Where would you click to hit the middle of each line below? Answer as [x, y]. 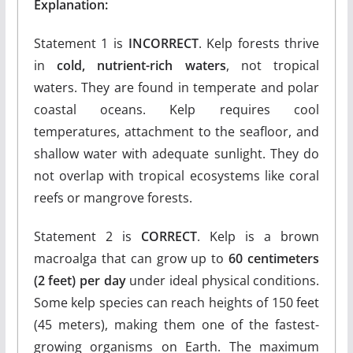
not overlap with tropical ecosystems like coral [176, 176]
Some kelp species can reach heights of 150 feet [176, 303]
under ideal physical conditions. [223, 281]
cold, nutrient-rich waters [141, 65]
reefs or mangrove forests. [113, 198]
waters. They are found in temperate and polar [176, 87]
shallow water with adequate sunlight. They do [176, 154]
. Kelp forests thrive [259, 43]
